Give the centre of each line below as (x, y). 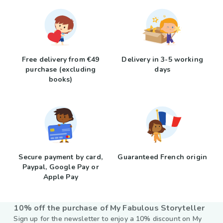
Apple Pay (60, 177)
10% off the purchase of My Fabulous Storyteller (109, 208)
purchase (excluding (61, 69)
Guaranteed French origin (162, 157)
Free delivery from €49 (61, 59)
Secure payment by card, (60, 157)
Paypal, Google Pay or (60, 167)
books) (60, 79)
